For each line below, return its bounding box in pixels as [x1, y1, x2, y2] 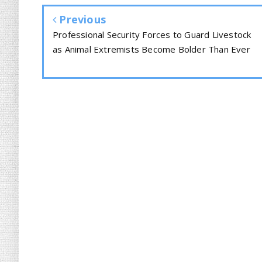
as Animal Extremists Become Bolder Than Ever [53, 43, 250, 55]
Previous [56, 12, 106, 26]
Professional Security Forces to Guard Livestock [53, 29, 251, 40]
